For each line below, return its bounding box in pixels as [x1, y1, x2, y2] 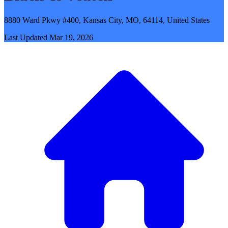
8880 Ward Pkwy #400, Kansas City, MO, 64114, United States [4, 15, 210, 24]
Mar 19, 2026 [49, 33, 93, 42]
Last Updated [4, 33, 47, 42]
